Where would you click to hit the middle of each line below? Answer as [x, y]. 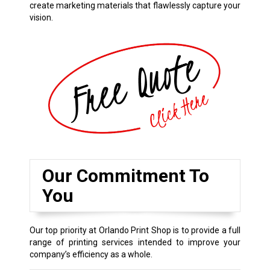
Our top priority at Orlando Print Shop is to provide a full [135, 230]
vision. [41, 18]
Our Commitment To [125, 175]
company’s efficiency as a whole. [91, 254]
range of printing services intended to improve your [135, 242]
